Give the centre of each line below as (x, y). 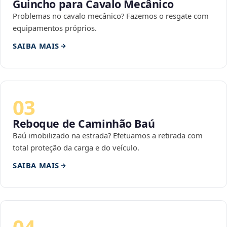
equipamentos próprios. (55, 28)
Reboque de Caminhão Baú (84, 124)
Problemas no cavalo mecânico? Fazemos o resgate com (111, 16)
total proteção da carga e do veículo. (76, 148)
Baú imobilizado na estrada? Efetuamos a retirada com (108, 136)
